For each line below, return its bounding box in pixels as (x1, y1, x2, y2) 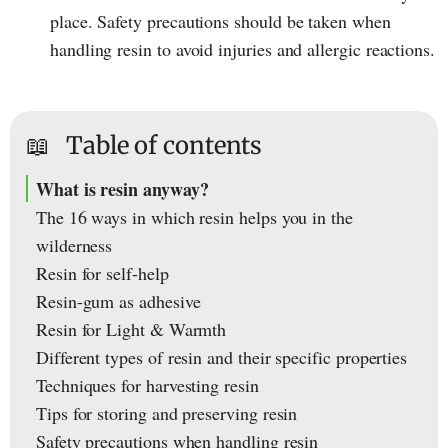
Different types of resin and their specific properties (36, 345, 408, 370)
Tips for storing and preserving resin (36, 401, 298, 426)
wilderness (36, 233, 113, 258)
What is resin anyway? (36, 176, 209, 203)
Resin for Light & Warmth (36, 317, 227, 342)
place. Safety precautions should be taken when (50, 9, 391, 34)
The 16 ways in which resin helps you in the (36, 205, 353, 230)
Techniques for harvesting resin (36, 373, 259, 398)
